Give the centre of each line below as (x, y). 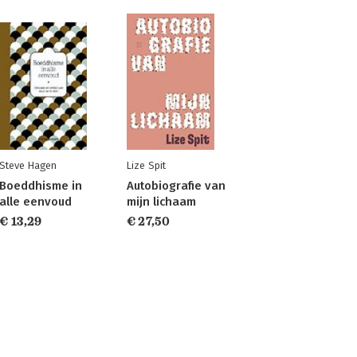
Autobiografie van (176, 186)
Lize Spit (146, 165)
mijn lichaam (161, 202)
